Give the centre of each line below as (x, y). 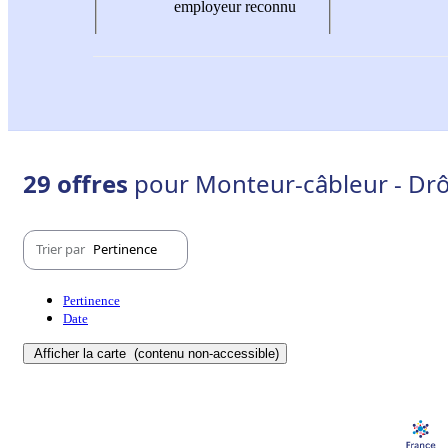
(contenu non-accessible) (204, 353)
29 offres (78, 183)
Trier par (62, 249)
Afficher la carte (82, 353)
